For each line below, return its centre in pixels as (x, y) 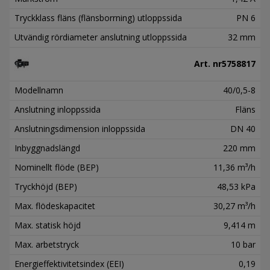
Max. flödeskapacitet (55, 206)
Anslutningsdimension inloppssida (80, 128)
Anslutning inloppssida (58, 109)
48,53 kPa (236, 186)
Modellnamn (39, 90)
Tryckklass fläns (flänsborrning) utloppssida (98, 17)
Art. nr (208, 63)
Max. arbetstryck (47, 244)
